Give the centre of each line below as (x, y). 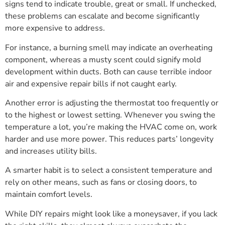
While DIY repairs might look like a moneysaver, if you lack (111, 214)
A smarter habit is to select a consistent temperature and (108, 171)
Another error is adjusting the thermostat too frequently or (112, 103)
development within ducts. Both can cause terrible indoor (108, 72)
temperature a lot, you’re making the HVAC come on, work (111, 127)
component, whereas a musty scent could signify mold (103, 60)
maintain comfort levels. (49, 195)
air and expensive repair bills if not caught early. (91, 84)
